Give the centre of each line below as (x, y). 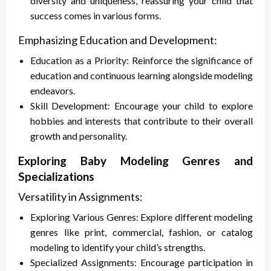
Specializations (56, 177)
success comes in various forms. (96, 16)
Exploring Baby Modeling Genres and (135, 161)
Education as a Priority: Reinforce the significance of (142, 60)
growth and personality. (79, 136)
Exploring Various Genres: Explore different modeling (142, 217)
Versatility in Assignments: (80, 197)
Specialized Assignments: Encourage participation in (142, 263)
